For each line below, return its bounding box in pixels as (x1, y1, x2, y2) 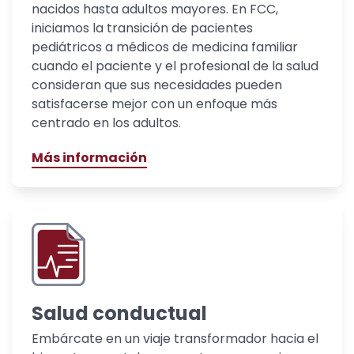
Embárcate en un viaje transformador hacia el (32, 330, 318, 348)
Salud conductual (32, 300, 207, 327)
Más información (32, 149, 147, 168)
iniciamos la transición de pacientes (32, 19, 253, 38)
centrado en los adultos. (32, 114, 181, 133)
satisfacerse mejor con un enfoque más (32, 95, 277, 114)
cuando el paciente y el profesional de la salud (32, 57, 318, 76)
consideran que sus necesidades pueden (32, 76, 282, 95)
